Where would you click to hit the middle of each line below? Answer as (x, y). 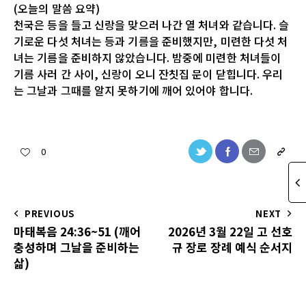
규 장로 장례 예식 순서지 (232, 247)
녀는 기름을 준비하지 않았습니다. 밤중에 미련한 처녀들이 (148, 57)
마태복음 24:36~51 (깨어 (77, 231)
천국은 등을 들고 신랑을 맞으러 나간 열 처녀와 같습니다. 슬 (152, 24)
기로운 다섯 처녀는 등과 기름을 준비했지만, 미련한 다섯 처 (151, 41)
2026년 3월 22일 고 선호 (230, 231)
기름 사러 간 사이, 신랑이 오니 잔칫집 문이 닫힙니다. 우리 (149, 73)
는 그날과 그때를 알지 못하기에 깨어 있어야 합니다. (133, 90)
